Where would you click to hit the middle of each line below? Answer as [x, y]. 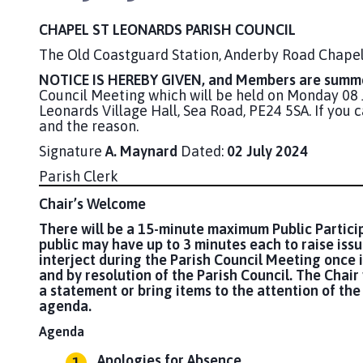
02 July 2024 [267, 151]
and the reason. [89, 126]
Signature [72, 151]
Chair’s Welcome [92, 204]
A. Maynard [141, 151]
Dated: [202, 151]
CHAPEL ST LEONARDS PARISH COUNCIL [167, 29]
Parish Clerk [79, 176]
